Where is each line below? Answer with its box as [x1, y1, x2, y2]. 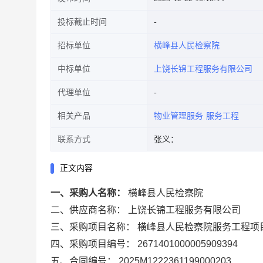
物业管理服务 [154, 112, 203, 120]
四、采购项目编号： [50, 239, 135, 249]
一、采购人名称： [50, 188, 126, 198]
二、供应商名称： [50, 205, 126, 215]
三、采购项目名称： [50, 222, 135, 232]
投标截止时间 [58, 18, 107, 26]
